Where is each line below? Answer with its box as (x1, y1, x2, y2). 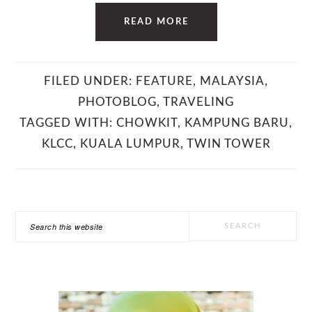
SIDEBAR (15, 229, 93, 244)
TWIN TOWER (186, 138, 271, 150)
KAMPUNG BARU (185, 117, 289, 129)
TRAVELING (163, 96, 234, 108)
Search (15, 212, 60, 231)
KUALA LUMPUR (79, 138, 180, 150)
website (15, 260, 63, 279)
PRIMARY (15, 202, 96, 217)
